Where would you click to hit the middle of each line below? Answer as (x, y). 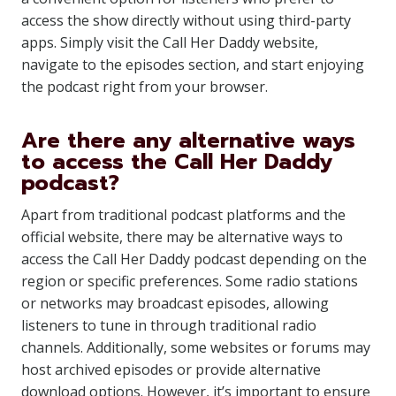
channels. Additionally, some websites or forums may (196, 347)
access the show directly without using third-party (186, 20)
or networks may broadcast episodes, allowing (175, 303)
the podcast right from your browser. (145, 87)
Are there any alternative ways (188, 141)
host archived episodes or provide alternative (171, 369)
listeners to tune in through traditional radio (169, 325)
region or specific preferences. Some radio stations (190, 281)
